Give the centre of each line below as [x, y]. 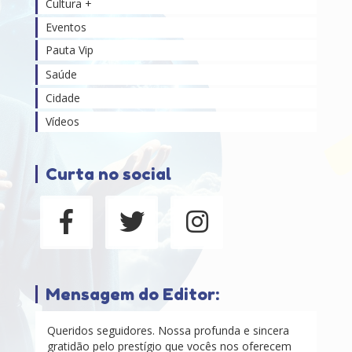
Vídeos [62, 121]
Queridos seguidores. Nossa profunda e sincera [168, 330]
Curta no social [108, 174]
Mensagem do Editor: [132, 294]
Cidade [63, 97]
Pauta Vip [70, 49]
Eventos [66, 27]
